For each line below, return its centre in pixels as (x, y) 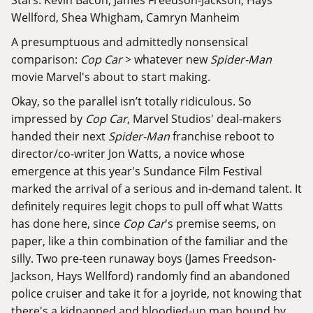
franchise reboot (215, 136)
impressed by (48, 119)
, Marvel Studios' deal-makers (204, 119)
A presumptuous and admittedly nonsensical (130, 42)
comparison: (46, 59)
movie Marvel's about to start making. (111, 77)
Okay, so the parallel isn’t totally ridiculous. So (131, 101)
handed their (47, 136)
